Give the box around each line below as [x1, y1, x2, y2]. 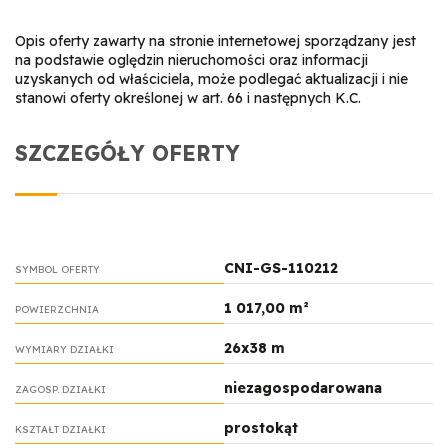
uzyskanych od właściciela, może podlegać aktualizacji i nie [15, 70, 408, 89]
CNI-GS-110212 [223, 259, 338, 278]
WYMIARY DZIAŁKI [15, 343, 114, 356]
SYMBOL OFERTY [15, 263, 100, 276]
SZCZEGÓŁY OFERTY [15, 140, 240, 167]
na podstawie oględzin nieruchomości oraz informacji [15, 51, 368, 70]
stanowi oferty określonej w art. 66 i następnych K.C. [15, 89, 361, 108]
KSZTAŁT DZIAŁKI [15, 423, 106, 436]
